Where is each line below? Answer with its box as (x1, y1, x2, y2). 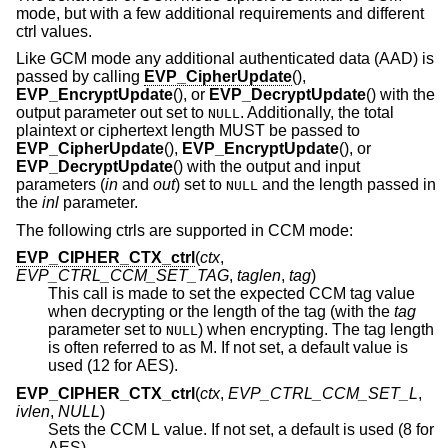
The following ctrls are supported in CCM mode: (16, 221, 353, 239)
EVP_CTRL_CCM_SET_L (228, 385, 418, 402)
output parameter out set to (16, 104, 208, 122)
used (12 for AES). (48, 357, 178, 375)
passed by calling (16, 68, 144, 86)
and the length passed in (258, 176, 436, 194)
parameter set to (48, 321, 166, 339)
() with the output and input (173, 158, 360, 176)
